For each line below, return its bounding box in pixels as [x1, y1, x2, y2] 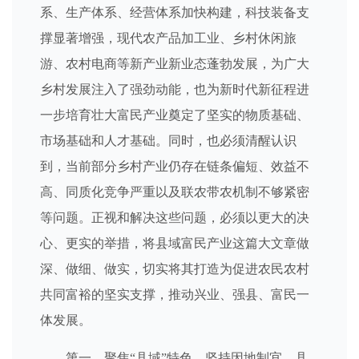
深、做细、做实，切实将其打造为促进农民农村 [40, 262, 309, 276]
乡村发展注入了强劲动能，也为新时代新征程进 [40, 83, 309, 96]
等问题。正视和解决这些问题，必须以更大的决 [40, 211, 309, 224]
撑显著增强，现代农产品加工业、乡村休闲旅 [40, 31, 296, 45]
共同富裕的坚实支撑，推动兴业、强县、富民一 [40, 288, 309, 301]
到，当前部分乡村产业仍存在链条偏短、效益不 [40, 159, 309, 173]
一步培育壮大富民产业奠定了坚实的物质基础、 [40, 108, 309, 122]
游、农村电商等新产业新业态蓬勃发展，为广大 [40, 57, 309, 71]
